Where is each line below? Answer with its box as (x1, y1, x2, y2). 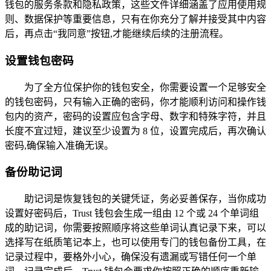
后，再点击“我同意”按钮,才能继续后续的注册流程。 (5, 28, 229, 39)
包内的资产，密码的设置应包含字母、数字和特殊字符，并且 (5, 111, 266, 122)
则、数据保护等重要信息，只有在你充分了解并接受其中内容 (5, 14, 266, 25)
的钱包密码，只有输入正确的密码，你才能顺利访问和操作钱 (5, 96, 266, 107)
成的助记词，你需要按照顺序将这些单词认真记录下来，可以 (5, 222, 266, 233)
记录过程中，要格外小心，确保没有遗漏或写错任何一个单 (5, 251, 256, 262)
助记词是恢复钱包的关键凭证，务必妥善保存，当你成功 (24, 193, 266, 204)
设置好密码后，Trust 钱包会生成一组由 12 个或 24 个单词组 (5, 207, 259, 218)
